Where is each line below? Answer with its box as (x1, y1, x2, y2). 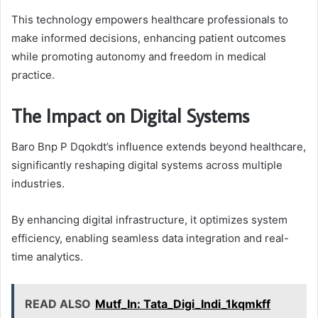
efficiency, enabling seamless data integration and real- (11, 231, 289, 246)
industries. (11, 177, 65, 191)
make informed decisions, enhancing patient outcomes (11, 31, 286, 45)
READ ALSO (25, 297, 91, 312)
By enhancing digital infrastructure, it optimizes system (11, 213, 287, 227)
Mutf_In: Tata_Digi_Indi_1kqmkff (95, 297, 270, 312)
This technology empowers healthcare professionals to (11, 12, 288, 26)
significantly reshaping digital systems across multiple (11, 158, 283, 172)
